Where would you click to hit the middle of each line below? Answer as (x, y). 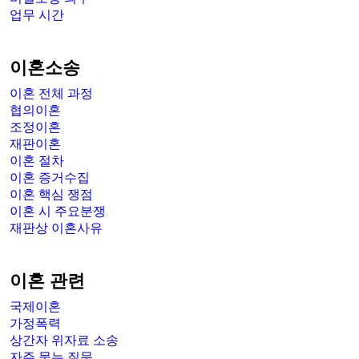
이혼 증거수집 (50, 178)
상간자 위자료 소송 (64, 341)
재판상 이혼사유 (56, 228)
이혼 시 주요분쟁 (58, 212)
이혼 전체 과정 (51, 94)
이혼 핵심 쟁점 (51, 195)
